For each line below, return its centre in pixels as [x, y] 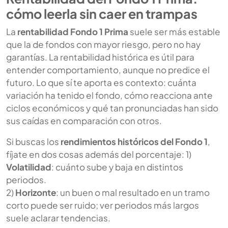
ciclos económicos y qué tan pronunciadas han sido [112, 108]
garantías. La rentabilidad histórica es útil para [100, 57]
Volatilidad [29, 167]
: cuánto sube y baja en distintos [117, 167]
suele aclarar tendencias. [58, 218]
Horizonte [36, 192]
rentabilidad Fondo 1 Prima [73, 31]
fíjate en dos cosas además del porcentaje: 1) [99, 154]
